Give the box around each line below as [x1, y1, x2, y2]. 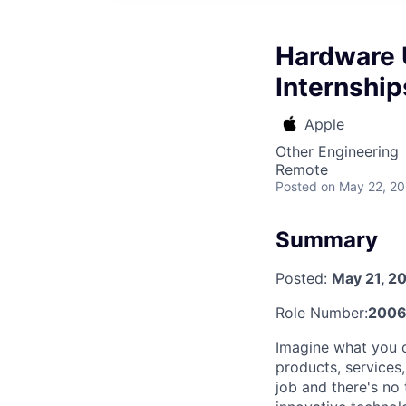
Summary [275, 227, 378, 253]
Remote [275, 160, 328, 179]
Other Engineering [275, 142, 399, 160]
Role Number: [275, 303, 368, 322]
